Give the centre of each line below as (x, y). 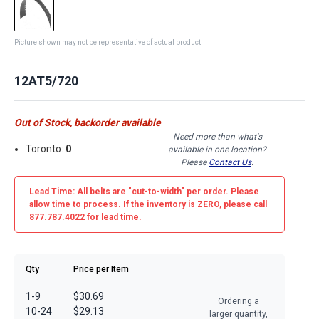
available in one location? (217, 149)
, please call (243, 204)
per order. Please (222, 191)
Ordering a (239, 301)
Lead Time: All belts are (79, 191)
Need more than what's (217, 136)
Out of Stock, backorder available (88, 122)
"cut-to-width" (156, 191)
